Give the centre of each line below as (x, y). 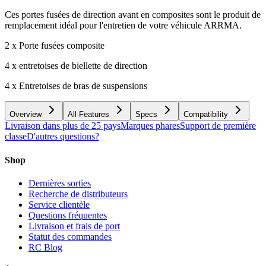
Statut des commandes (70, 236)
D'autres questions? (63, 137)
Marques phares (150, 126)
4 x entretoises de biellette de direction (76, 66)
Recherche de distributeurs (78, 194)
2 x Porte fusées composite (55, 46)
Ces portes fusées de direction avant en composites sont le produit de (133, 15)
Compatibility (206, 115)
